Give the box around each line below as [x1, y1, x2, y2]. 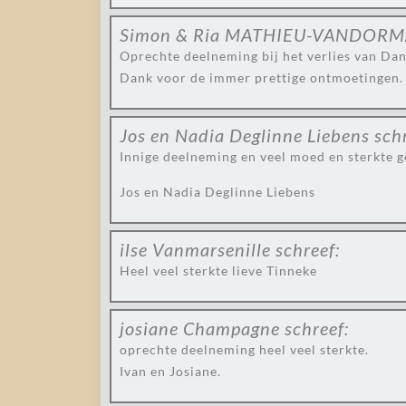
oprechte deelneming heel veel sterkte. [120, 342, 369, 357]
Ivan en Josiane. [120, 363, 221, 379]
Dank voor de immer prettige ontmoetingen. [120, 70, 403, 85]
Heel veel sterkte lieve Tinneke [120, 263, 317, 278]
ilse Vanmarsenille [120, 238, 271, 260]
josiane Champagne [120, 317, 280, 339]
